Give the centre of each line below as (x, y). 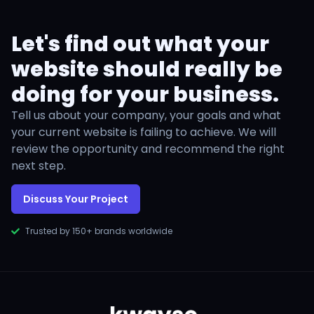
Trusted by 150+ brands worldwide (99, 231)
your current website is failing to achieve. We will (144, 132)
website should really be (147, 69)
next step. (39, 165)
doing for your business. (145, 94)
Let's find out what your (140, 44)
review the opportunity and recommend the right (148, 149)
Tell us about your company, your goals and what (146, 115)
